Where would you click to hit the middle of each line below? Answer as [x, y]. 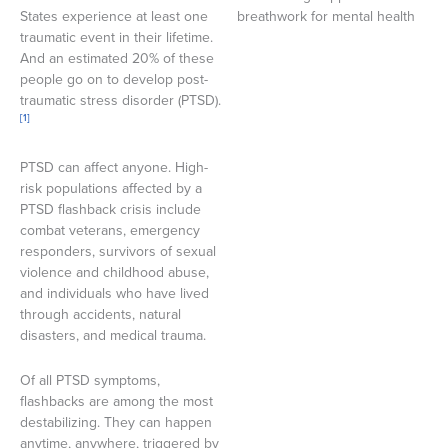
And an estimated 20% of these [117, 58]
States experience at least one [114, 16]
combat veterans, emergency [110, 230]
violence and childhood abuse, [114, 272]
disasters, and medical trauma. [115, 335]
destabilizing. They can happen [116, 422]
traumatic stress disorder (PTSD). [120, 100]
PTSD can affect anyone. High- [114, 167]
